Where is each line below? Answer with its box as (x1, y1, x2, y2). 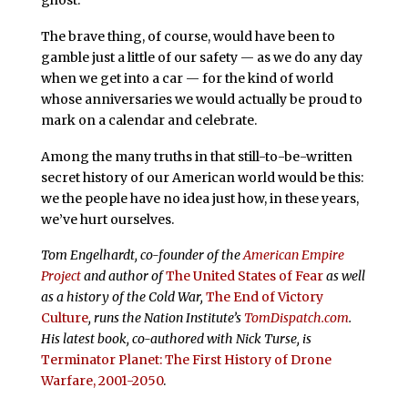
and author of (80, 268, 166, 285)
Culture (40, 310, 88, 327)
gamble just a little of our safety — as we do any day (40, 48, 362, 66)
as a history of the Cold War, (40, 289, 206, 306)
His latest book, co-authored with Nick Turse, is (40, 331, 311, 348)
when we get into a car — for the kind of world (40, 69, 333, 87)
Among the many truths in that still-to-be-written (40, 148, 352, 165)
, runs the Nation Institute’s (87, 310, 244, 327)
